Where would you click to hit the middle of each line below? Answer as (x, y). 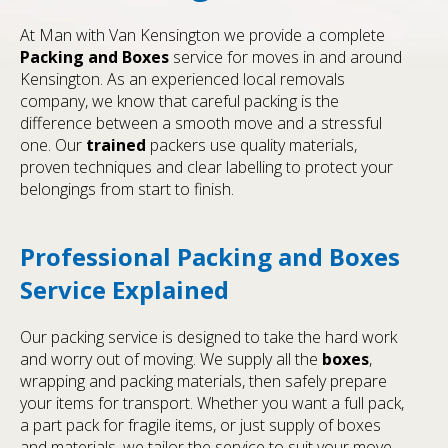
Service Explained (124, 290)
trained (116, 145)
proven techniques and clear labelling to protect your (206, 167)
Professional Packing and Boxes (210, 257)
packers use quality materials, (251, 145)
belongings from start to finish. (127, 189)
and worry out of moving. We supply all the (171, 359)
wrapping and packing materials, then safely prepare (203, 381)
